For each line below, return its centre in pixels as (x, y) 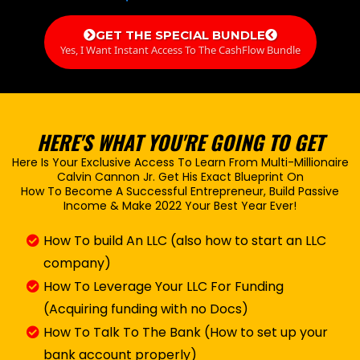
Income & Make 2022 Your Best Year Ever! (180, 205)
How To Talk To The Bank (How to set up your (185, 332)
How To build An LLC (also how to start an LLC (184, 240)
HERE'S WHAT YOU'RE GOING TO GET (180, 141)
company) (77, 263)
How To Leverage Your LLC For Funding (163, 286)
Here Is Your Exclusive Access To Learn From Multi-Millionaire (180, 162)
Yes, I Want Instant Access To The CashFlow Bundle (180, 41)
